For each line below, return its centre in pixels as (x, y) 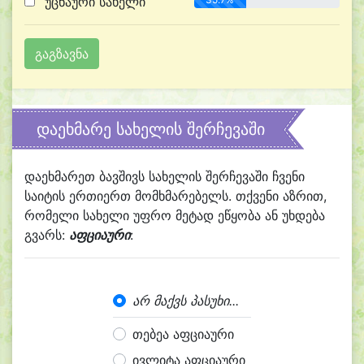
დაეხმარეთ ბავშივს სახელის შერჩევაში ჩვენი (165, 176)
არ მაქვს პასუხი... (186, 301)
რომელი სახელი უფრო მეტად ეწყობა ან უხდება (175, 215)
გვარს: (47, 235)
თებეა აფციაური (183, 334)
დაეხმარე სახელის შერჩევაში (151, 129)
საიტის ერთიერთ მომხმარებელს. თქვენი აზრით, (175, 196)
